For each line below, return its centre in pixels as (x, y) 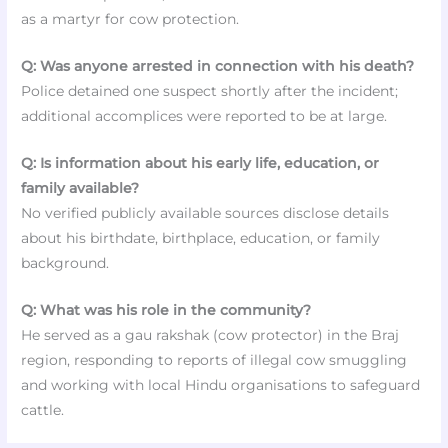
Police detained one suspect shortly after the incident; (210, 91)
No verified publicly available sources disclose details (205, 212)
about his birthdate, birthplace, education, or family (201, 237)
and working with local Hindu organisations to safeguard (221, 384)
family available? (80, 187)
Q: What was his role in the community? (166, 309)
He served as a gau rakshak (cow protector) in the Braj (210, 334)
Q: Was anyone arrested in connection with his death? (218, 66)
